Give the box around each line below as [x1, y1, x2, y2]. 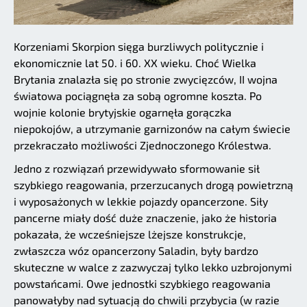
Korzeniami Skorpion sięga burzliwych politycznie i [14, 39, 264, 53]
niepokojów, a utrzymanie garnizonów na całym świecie [14, 121, 291, 135]
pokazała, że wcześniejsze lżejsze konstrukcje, [14, 227, 246, 241]
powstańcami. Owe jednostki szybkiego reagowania [14, 276, 271, 290]
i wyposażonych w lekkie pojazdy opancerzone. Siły [14, 194, 268, 208]
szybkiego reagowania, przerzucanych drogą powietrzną [14, 177, 293, 191]
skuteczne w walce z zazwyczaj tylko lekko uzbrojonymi [14, 260, 292, 273]
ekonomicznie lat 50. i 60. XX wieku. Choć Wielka [14, 56, 256, 69]
